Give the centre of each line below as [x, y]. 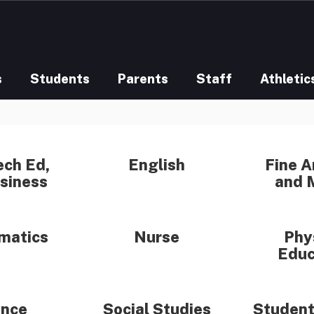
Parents [143, 79]
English [157, 165]
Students [60, 79]
